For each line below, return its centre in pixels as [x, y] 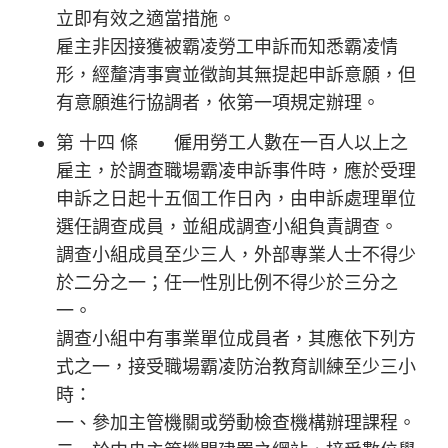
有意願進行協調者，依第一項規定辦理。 [218, 102]
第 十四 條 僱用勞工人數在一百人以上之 [232, 142]
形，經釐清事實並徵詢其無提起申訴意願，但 [236, 74]
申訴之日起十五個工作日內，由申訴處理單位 [236, 198]
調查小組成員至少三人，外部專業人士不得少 [236, 254]
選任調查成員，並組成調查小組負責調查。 [227, 226]
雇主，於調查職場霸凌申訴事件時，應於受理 [236, 170]
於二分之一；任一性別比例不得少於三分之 [227, 282]
